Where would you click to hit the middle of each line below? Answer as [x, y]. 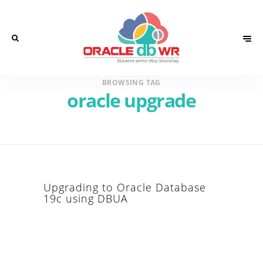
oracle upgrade [131, 100]
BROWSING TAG [131, 82]
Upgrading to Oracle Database [125, 187]
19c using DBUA [86, 198]
